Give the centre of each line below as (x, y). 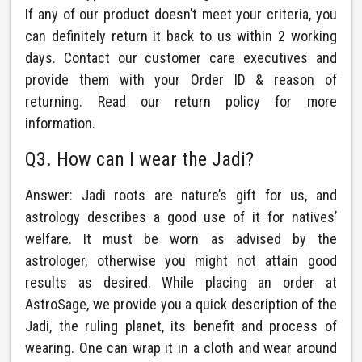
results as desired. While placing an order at (181, 282)
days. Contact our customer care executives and (181, 58)
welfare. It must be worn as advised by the (181, 239)
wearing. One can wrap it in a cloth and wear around (181, 348)
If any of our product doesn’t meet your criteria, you (181, 14)
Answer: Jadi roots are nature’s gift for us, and (181, 195)
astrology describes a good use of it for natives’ (181, 217)
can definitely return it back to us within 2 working (181, 36)
